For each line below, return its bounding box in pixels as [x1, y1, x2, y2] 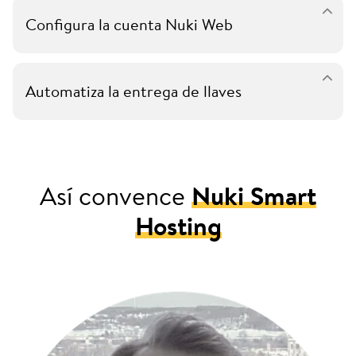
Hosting [134, 207, 222, 245]
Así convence [40, 177, 192, 215]
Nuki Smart [192, 177, 316, 215]
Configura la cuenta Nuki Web [25, 13, 233, 37]
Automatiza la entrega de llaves [25, 79, 242, 103]
